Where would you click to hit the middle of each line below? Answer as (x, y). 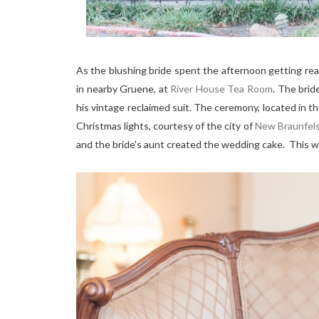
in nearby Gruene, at (124, 89)
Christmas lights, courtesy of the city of (166, 126)
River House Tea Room (222, 89)
